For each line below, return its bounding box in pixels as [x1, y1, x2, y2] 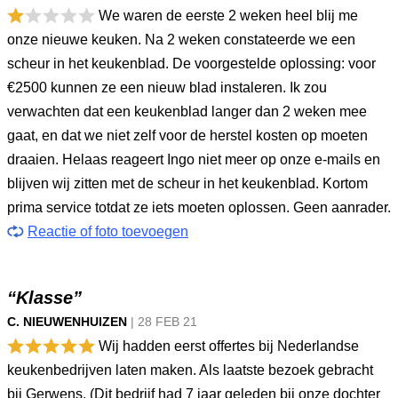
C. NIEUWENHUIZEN [7, 314, 127, 329]
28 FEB [138, 314, 183, 329]
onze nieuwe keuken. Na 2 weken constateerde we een [7, 32, 355, 47]
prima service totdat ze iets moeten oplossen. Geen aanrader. [7, 200, 391, 215]
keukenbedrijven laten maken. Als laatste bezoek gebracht [7, 362, 373, 378]
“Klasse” [7, 288, 82, 307]
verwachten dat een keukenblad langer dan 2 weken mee [7, 104, 367, 119]
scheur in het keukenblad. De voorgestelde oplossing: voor [7, 56, 376, 71]
